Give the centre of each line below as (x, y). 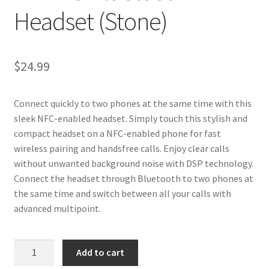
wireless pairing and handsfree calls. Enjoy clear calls (121, 148)
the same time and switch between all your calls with (122, 193)
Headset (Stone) (90, 21)
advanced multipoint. (57, 208)
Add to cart (101, 252)
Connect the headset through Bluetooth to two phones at (133, 178)
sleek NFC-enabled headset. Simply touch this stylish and (130, 118)
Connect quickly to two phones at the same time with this (132, 103)
